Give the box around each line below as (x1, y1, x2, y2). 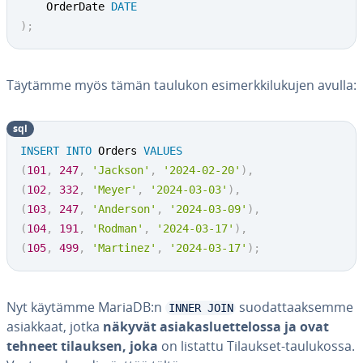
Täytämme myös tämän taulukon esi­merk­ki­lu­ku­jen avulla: (6, 76, 357, 94)
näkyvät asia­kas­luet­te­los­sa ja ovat (103, 318, 329, 335)
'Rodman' (92, 222, 143, 235)
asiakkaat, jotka (6, 318, 103, 335)
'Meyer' (92, 183, 137, 196)
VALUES (143, 144, 182, 157)
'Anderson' (92, 203, 156, 216)
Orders (92, 144, 143, 157)
